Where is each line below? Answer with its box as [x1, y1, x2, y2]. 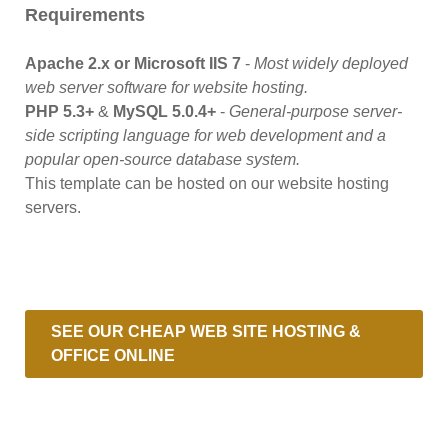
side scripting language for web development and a [25, 126, 386, 144]
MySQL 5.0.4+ [113, 102, 216, 120]
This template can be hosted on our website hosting [25, 174, 389, 192]
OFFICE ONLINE [51, 346, 175, 364]
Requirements [25, 3, 145, 25]
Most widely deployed [254, 54, 408, 72]
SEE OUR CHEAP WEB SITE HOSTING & [51, 322, 361, 340]
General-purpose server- [229, 102, 402, 120]
